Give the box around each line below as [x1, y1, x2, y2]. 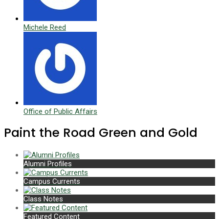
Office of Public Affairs [23, 107, 97, 116]
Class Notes [23, 195, 63, 204]
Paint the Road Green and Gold [4, 124, 197, 142]
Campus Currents [23, 177, 80, 186]
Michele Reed [23, 22, 66, 32]
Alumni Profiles [23, 159, 72, 169]
